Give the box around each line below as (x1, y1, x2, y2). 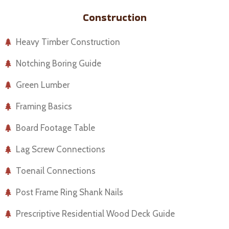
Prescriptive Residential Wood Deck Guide (16, 208, 175, 219)
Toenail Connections (16, 165, 96, 176)
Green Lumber (16, 79, 70, 90)
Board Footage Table (16, 122, 96, 133)
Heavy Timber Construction (16, 36, 121, 47)
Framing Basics (16, 101, 73, 111)
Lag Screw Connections (16, 144, 106, 154)
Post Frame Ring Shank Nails (16, 187, 124, 197)
